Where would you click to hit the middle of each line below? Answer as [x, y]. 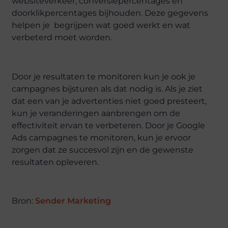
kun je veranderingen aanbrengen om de [96, 113]
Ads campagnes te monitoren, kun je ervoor [102, 137]
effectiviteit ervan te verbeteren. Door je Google [109, 125]
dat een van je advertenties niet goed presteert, [109, 101]
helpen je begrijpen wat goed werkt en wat [101, 25]
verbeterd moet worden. [62, 37]
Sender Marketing [72, 201]
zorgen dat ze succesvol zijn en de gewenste [103, 150]
